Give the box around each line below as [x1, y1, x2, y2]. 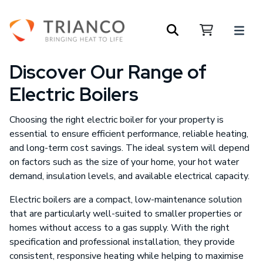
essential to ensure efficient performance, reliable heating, [9, 127, 248, 140]
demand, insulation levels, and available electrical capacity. [9, 170, 249, 183]
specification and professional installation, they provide [9, 235, 235, 248]
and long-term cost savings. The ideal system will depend [9, 141, 249, 154]
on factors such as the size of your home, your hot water [9, 156, 239, 168]
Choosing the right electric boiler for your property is [9, 113, 224, 126]
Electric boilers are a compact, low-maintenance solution [9, 193, 242, 206]
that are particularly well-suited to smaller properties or [9, 207, 242, 220]
